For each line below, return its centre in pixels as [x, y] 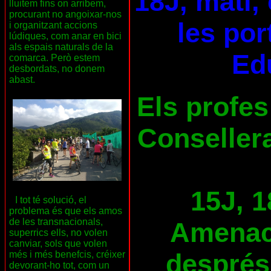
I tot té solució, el [51, 200]
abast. [22, 80]
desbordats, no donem [57, 69]
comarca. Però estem [54, 58]
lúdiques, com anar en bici [65, 36]
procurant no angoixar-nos [65, 15]
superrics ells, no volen [58, 233]
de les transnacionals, [56, 222]
